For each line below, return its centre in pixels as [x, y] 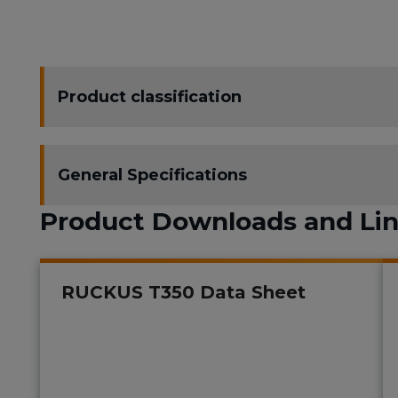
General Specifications [152, 175]
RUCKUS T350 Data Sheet [183, 293]
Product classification [150, 97]
